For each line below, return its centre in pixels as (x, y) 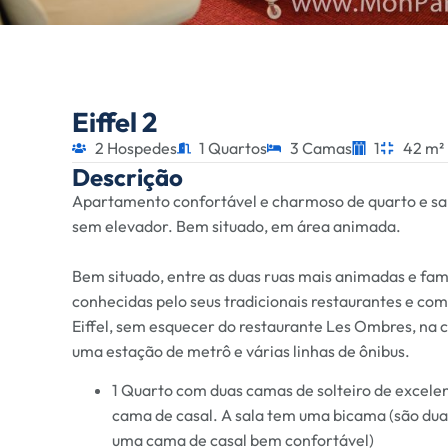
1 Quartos (233, 147)
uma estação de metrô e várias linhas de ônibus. (241, 350)
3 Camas (320, 147)
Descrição (127, 176)
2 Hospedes (135, 147)
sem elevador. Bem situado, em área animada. (236, 225)
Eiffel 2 (114, 121)
